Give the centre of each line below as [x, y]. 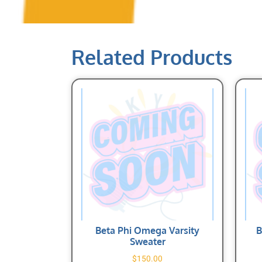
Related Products [152, 57]
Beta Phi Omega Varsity [147, 230]
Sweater [147, 241]
